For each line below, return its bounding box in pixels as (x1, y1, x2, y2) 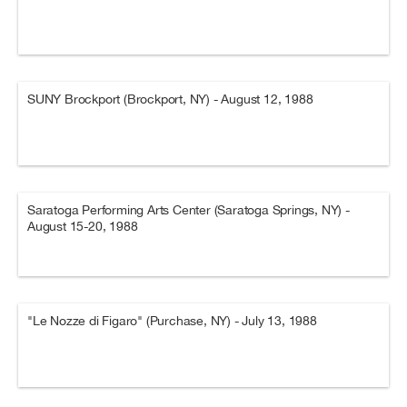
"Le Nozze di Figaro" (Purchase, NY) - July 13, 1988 (27, 313, 317, 328)
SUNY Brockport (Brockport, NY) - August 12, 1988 (27, 92, 313, 106)
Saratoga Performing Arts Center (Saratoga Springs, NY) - (27, 203, 350, 217)
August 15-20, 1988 (27, 219, 138, 233)
